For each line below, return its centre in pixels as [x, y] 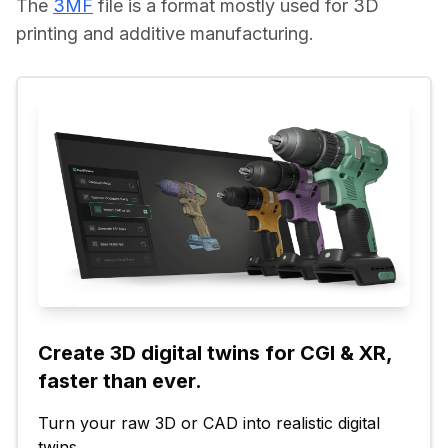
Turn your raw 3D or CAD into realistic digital [209, 422]
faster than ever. [120, 380]
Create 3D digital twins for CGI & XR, [215, 352]
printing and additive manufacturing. [165, 34]
